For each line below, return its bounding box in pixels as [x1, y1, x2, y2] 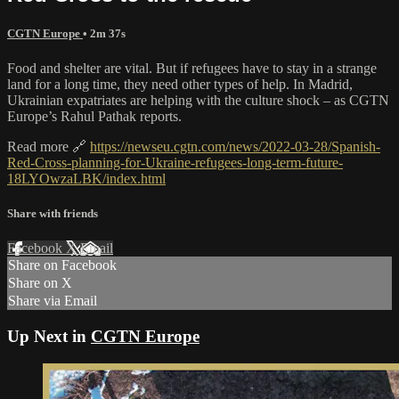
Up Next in [7, 327, 91, 346]
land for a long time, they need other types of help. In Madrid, [7, 77, 353, 93]
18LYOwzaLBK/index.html [7, 171, 166, 187]
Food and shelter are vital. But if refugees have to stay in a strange [7, 61, 377, 77]
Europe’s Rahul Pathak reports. [7, 109, 182, 125]
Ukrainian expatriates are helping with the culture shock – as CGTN [7, 93, 389, 109]
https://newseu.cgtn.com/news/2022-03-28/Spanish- [90, 139, 380, 155]
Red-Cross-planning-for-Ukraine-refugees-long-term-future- [7, 155, 343, 171]
